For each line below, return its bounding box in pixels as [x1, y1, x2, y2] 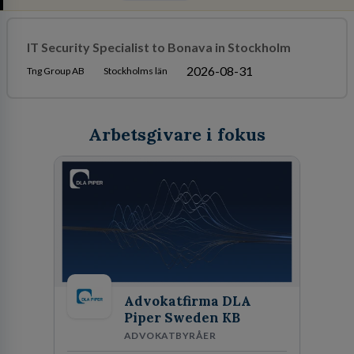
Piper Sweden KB [124, 309, 240, 326]
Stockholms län [103, 64, 168, 77]
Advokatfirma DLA [124, 292, 251, 310]
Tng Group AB [26, 64, 85, 77]
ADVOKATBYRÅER [124, 330, 217, 341]
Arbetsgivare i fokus [88, 123, 265, 145]
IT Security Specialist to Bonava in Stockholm [26, 39, 291, 55]
